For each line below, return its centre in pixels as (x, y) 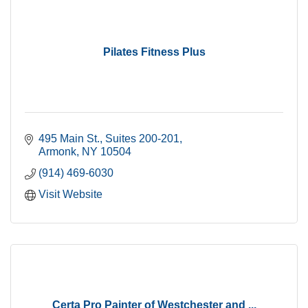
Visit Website (70, 194)
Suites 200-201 (142, 138)
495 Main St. (69, 138)
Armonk (57, 151)
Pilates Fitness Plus (154, 52)
